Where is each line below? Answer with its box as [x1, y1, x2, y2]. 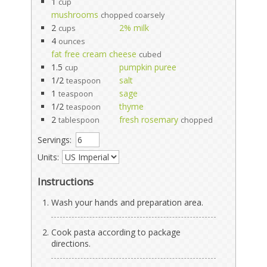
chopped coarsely [101, 10, 165, 20]
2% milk [119, 21, 150, 33]
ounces [58, 36, 86, 46]
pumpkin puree [119, 61, 177, 73]
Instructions [38, 174, 94, 188]
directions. [51, 237, 91, 249]
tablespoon [58, 114, 100, 125]
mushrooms [51, 8, 99, 20]
